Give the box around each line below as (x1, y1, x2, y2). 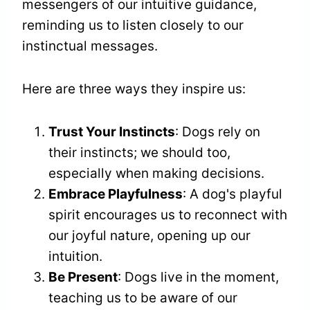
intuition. (48, 248, 102, 265)
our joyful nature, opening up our (48, 228, 250, 244)
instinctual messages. (22, 38, 158, 55)
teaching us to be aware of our (48, 290, 237, 307)
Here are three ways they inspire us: (22, 81, 246, 98)
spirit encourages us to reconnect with (48, 207, 287, 224)
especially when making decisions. (48, 165, 264, 182)
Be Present (48, 269, 118, 286)
